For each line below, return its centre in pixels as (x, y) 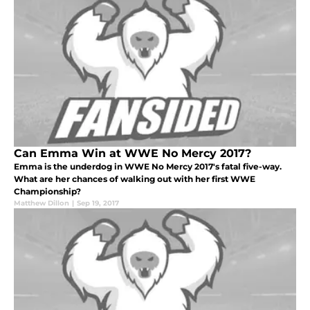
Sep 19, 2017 (98, 203)
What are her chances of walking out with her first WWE (135, 179)
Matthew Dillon (42, 203)
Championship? (47, 192)
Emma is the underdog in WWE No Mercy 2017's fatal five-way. (148, 167)
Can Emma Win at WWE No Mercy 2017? (133, 154)
